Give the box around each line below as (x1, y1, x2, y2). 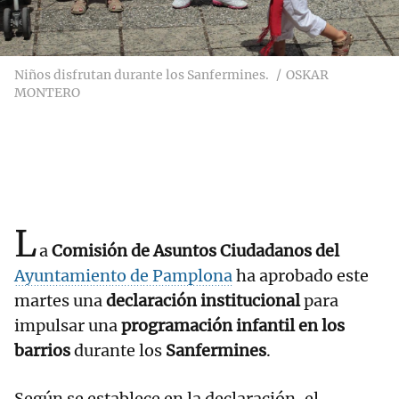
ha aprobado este (232, 265, 369, 287)
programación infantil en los (121, 315, 345, 337)
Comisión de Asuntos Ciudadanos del (52, 240, 339, 262)
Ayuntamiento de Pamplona (14, 265, 232, 287)
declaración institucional (106, 290, 300, 312)
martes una (14, 290, 106, 312)
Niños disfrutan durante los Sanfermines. (14, 67, 269, 84)
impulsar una (14, 315, 121, 337)
